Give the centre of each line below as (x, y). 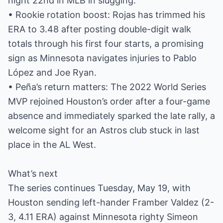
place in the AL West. (52, 145)
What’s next (33, 173)
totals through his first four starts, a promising (106, 44)
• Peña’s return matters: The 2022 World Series (107, 87)
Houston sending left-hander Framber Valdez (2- (111, 202)
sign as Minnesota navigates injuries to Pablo (102, 58)
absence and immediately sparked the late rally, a (111, 116)
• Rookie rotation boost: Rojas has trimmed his (107, 15)
